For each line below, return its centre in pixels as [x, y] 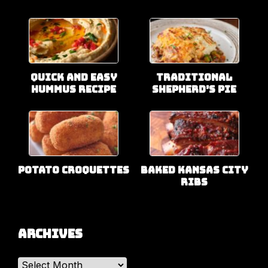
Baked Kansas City [194, 170]
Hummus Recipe [74, 89]
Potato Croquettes [74, 170]
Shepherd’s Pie [194, 89]
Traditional [194, 77]
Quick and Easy [74, 77]
